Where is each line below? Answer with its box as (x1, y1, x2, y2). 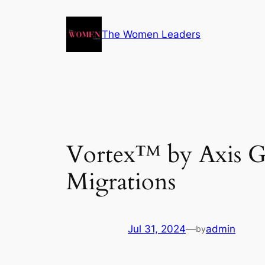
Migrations (66, 165, 176, 198)
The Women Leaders (102, 28, 201, 40)
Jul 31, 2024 (128, 223, 186, 235)
